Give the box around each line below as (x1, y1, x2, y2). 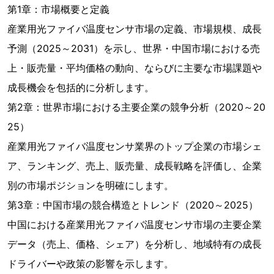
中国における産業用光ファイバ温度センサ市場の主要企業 (7, 218, 262, 231)
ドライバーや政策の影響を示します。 (7, 257, 174, 270)
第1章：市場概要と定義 (7, 3, 109, 15)
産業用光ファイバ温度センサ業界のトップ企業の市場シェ (7, 140, 262, 152)
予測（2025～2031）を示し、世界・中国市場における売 (7, 42, 260, 54)
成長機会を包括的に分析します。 (7, 81, 154, 94)
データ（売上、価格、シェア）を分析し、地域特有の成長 (7, 238, 262, 250)
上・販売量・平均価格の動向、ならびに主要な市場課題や (7, 62, 262, 74)
